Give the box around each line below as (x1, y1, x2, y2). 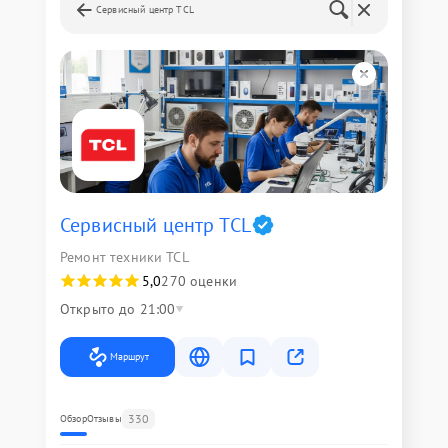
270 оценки (161, 272, 237, 290)
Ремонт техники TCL (60, 248, 189, 266)
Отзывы (86, 412, 122, 425)
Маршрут (110, 350, 149, 363)
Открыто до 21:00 (60, 300, 176, 318)
